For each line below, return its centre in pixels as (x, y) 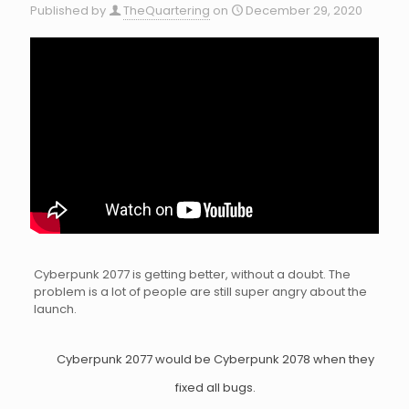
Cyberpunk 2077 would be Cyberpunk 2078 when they (216, 359)
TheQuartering (167, 10)
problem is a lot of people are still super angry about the (200, 291)
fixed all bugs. (216, 387)
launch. (55, 309)
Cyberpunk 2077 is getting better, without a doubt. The (192, 274)
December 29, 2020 (304, 10)
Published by (68, 10)
